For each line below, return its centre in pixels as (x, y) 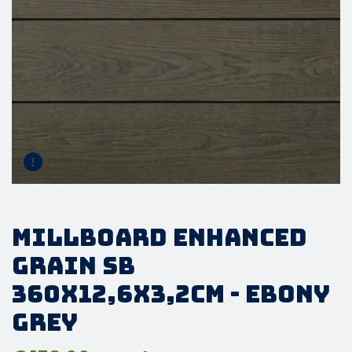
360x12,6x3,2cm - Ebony (171, 294)
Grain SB (73, 266)
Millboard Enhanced (159, 237)
